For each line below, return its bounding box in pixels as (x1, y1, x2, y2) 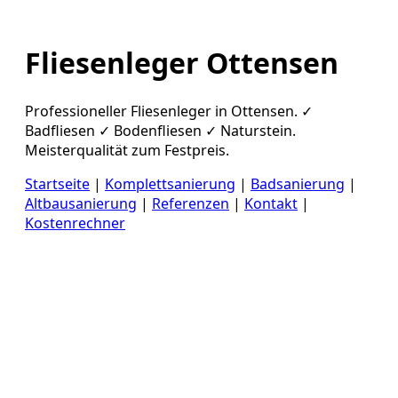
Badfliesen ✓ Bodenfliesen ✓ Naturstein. (25, 120, 296, 140)
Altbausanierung (25, 193, 137, 213)
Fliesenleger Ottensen (25, 44, 338, 83)
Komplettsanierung (105, 173, 235, 194)
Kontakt (244, 193, 298, 213)
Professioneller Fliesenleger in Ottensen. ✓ (25, 100, 313, 121)
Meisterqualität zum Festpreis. (25, 139, 229, 160)
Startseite (25, 173, 90, 194)
